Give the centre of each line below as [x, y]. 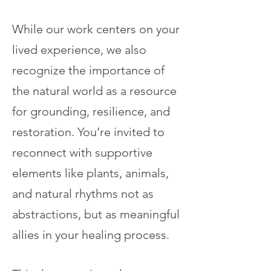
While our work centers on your [96, 29]
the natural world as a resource [94, 91]
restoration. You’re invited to [88, 132]
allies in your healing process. [91, 235]
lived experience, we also [79, 50]
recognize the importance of [88, 70]
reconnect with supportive [82, 152]
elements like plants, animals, [90, 173]
